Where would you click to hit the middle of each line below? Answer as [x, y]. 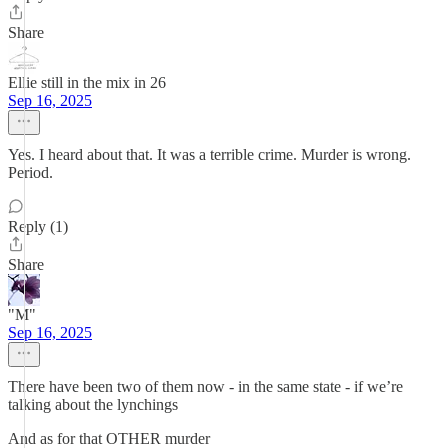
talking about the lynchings [93, 404]
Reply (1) [38, 226]
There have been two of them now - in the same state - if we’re [205, 386]
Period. [30, 172]
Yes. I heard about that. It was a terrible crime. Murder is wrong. [209, 154]
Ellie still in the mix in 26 [87, 82]
